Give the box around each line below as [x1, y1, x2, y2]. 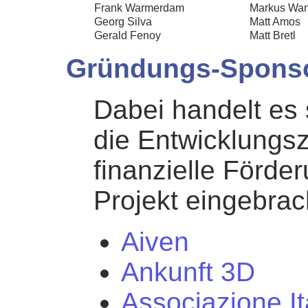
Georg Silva [94, 16, 152, 28]
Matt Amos [250, 16, 300, 28]
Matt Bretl [250, 30, 296, 42]
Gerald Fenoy [94, 30, 161, 42]
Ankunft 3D [121, 257, 255, 287]
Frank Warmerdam [94, 2, 184, 14]
